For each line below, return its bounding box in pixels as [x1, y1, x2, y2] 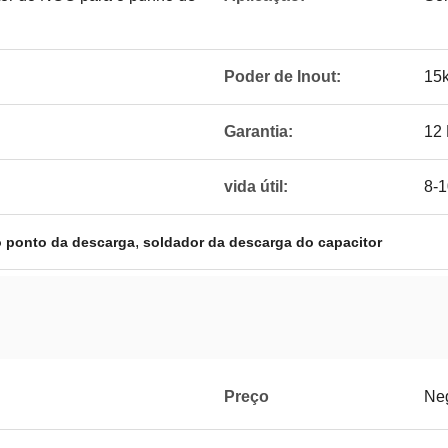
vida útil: [224, 178, 288, 195]
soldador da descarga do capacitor [143, 234, 382, 250]
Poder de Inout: [224, 68, 341, 85]
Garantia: [224, 123, 293, 140]
